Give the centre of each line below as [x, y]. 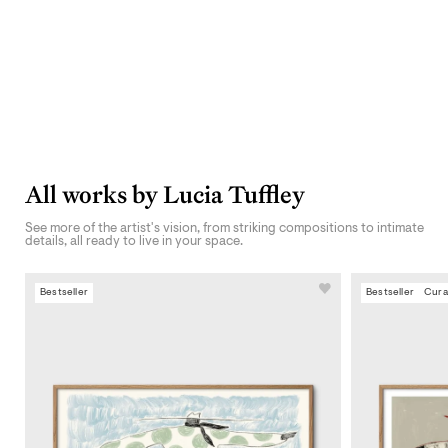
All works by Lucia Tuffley [165, 194]
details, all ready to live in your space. [134, 241]
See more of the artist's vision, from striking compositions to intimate [224, 228]
